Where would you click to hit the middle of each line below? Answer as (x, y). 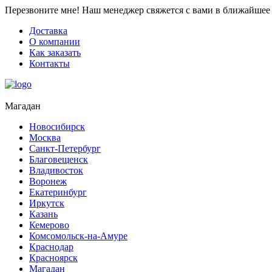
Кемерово (49, 225)
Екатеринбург (58, 192)
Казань (43, 214)
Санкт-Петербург (65, 148)
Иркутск (47, 203)
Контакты (49, 63)
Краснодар (51, 247)
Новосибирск (57, 127)
